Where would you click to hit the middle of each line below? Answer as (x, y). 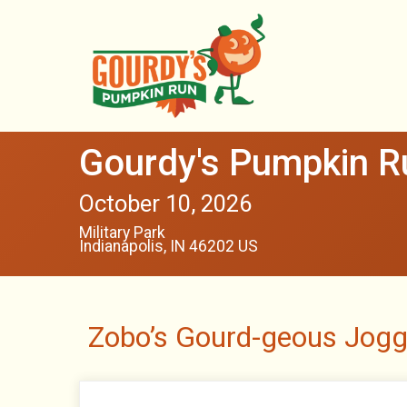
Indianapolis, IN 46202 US (169, 246)
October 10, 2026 (165, 203)
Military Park (122, 233)
